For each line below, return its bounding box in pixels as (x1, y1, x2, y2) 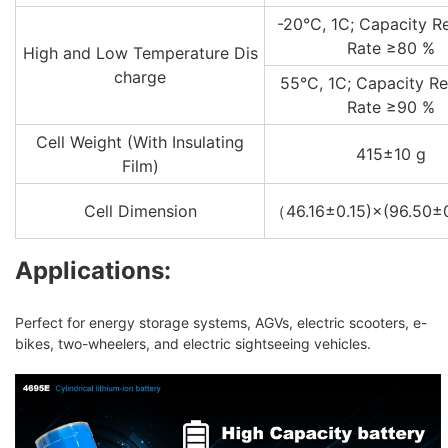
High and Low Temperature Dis (22, 42, 258, 63)
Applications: (15, 255, 171, 285)
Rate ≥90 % (346, 96, 435, 117)
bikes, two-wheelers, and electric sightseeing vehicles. (15, 334, 371, 352)
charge (114, 66, 166, 87)
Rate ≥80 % (346, 37, 435, 58)
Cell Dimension (83, 200, 197, 221)
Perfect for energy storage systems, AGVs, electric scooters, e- (15, 313, 427, 331)
